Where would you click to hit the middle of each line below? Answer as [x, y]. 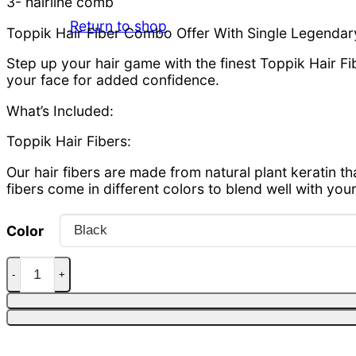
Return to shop [118, 25]
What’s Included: [60, 110]
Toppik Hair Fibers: [69, 141]
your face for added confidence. [113, 80]
